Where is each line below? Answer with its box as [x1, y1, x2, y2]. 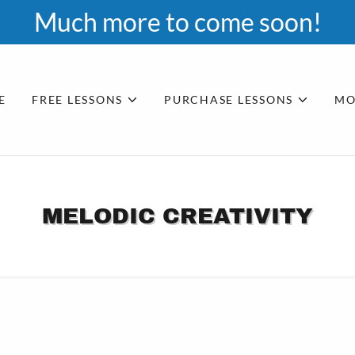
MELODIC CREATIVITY [42, 204, 313, 228]
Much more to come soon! [33, 6, 322, 37]
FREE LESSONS [32, 93, 123, 106]
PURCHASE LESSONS [164, 93, 293, 106]
